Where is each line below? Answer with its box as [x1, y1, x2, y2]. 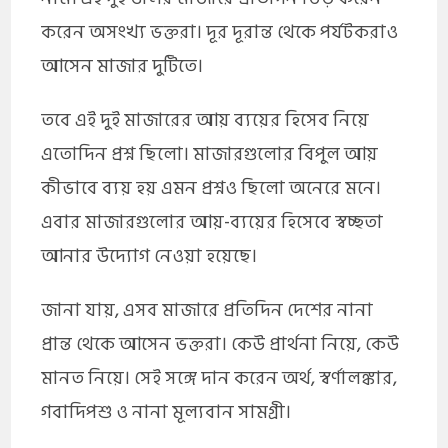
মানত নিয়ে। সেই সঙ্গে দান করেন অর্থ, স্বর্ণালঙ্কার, [41, 362, 398, 394]
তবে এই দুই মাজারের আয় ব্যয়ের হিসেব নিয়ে [41, 104, 370, 136]
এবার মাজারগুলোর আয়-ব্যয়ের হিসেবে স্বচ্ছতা [41, 206, 384, 238]
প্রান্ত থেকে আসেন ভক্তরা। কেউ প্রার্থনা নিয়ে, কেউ [41, 328, 400, 360]
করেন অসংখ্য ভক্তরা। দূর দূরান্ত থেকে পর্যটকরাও [41, 16, 399, 48]
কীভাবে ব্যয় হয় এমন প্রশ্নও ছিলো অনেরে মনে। [41, 172, 382, 204]
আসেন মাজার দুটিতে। [41, 50, 204, 82]
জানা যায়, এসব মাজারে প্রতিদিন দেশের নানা [41, 294, 374, 326]
